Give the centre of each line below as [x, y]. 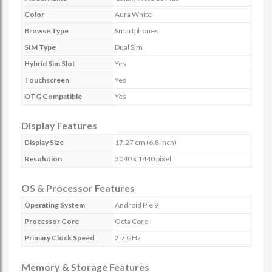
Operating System [55, 205]
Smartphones [137, 31]
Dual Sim [129, 47]
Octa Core [131, 221]
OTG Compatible [53, 96]
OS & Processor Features [78, 188]
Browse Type [46, 31]
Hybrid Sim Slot [50, 63]
